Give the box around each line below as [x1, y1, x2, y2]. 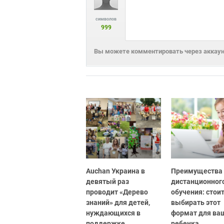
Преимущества [171, 167, 222, 175]
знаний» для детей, [86, 198, 150, 207]
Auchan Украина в [86, 167, 145, 175]
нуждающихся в [86, 209, 140, 217]
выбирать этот [171, 198, 220, 207]
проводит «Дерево [86, 188, 148, 196]
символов [95, 16, 116, 21]
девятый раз [86, 177, 129, 186]
